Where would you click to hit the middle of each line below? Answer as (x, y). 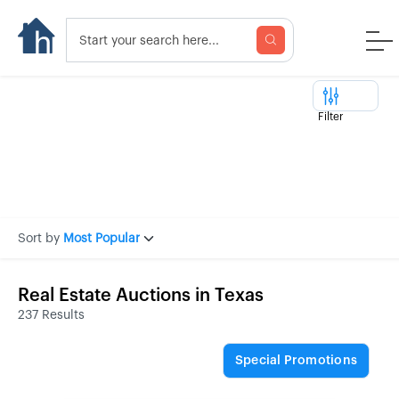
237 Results (51, 315)
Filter (331, 117)
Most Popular (102, 238)
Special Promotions (296, 361)
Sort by (39, 238)
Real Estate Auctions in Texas (141, 296)
